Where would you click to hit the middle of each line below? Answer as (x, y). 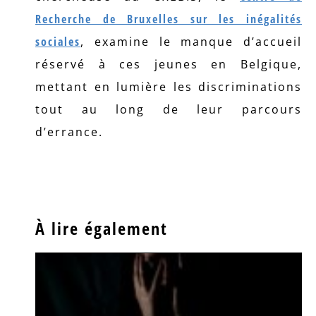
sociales (58, 42)
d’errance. (69, 132)
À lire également (102, 228)
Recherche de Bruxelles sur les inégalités (169, 19)
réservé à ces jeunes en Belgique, (169, 64)
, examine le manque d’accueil (191, 42)
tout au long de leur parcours (169, 109)
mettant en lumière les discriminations (169, 87)
